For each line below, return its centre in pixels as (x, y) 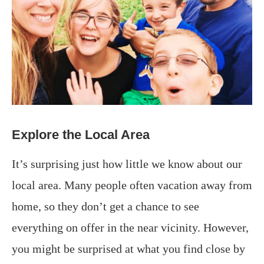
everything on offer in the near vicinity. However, (130, 228)
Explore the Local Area (81, 135)
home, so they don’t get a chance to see (105, 207)
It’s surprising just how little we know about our (127, 164)
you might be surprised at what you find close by (128, 249)
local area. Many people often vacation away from (132, 185)
